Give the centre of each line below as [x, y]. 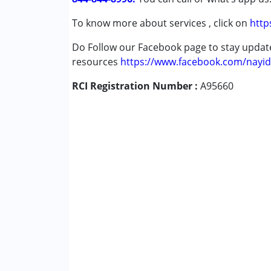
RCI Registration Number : [136, 86]
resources [96, 62]
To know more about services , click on [161, 23]
